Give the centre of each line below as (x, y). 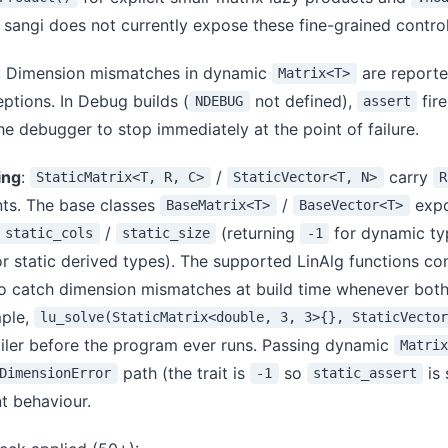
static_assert (364, 373)
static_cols (49, 233)
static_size (165, 233)
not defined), (303, 100)
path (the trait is (183, 372)
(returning (258, 232)
